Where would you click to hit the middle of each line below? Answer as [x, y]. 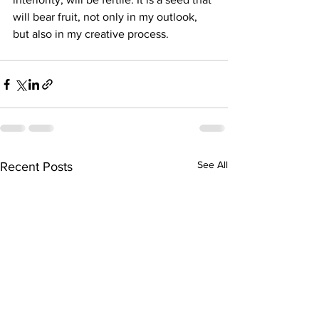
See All [213, 164]
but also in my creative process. [91, 34]
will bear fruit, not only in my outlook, [106, 17]
